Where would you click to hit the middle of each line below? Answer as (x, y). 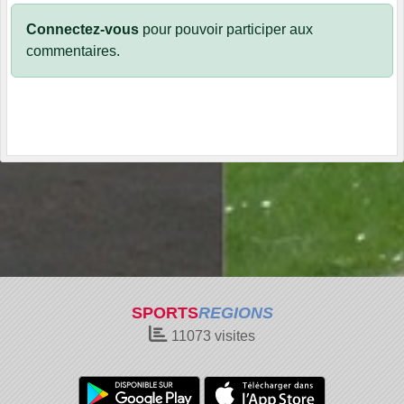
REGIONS (235, 313)
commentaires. (73, 51)
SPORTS (165, 313)
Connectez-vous (83, 30)
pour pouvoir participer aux (226, 30)
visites (233, 336)
